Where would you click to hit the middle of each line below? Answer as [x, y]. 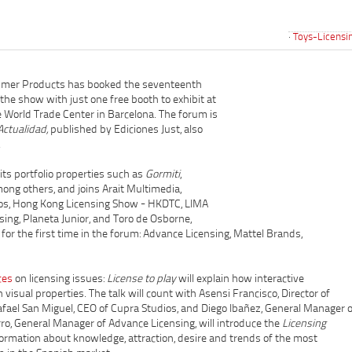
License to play [141, 279]
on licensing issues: [60, 279]
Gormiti [163, 175]
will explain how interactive [240, 279]
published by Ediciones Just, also [125, 130]
